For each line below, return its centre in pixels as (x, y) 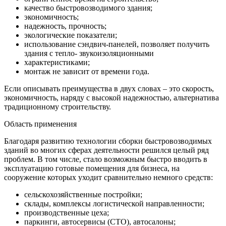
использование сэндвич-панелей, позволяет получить (117, 44)
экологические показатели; (71, 35)
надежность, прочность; (65, 26)
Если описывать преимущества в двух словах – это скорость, (109, 88)
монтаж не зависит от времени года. (87, 71)
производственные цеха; (67, 212)
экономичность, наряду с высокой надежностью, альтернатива (111, 97)
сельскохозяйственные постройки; (83, 194)
